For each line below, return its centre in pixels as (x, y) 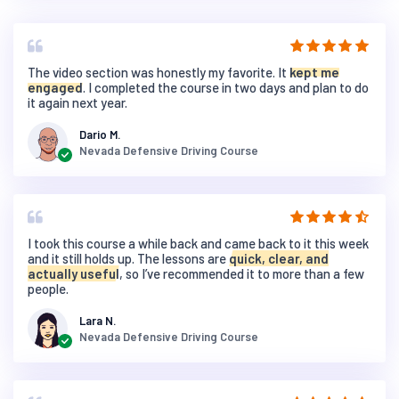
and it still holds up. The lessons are (129, 259)
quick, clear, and (279, 259)
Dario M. (100, 134)
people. (49, 289)
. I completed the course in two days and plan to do (226, 88)
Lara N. (98, 320)
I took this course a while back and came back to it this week (199, 244)
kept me (315, 73)
